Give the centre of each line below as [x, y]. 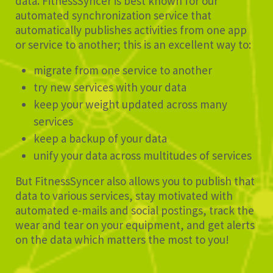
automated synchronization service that [113, 16]
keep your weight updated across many [130, 105]
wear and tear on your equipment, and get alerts [135, 225]
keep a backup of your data [100, 139]
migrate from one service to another [123, 70]
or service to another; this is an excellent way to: [133, 45]
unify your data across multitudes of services [143, 156]
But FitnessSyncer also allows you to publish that [135, 181]
